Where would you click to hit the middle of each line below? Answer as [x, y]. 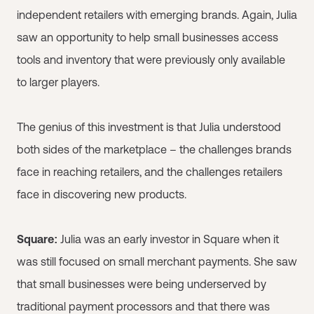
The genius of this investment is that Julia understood [149, 127]
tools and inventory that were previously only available [151, 59]
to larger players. [58, 82]
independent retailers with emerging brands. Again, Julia [157, 14]
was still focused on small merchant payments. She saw [157, 261]
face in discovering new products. [102, 194]
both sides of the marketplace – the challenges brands [154, 149]
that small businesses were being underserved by [142, 284]
